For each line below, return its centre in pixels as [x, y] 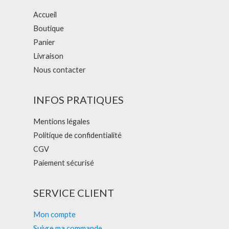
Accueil [45, 14]
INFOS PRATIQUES [78, 99]
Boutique [49, 28]
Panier [44, 42]
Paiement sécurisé [64, 163]
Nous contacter [60, 70]
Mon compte [54, 214]
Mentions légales [62, 121]
